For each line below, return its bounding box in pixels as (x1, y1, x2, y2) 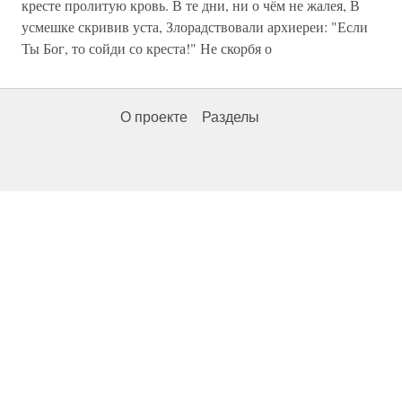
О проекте (120, 109, 188, 126)
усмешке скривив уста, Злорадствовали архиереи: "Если (22, 17, 368, 37)
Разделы (202, 109, 259, 126)
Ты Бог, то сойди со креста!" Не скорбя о (22, 39, 272, 58)
